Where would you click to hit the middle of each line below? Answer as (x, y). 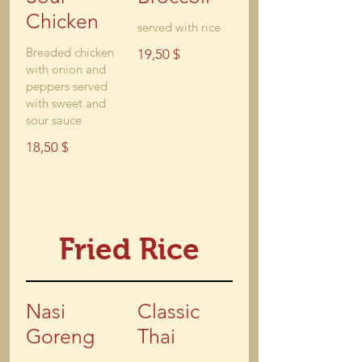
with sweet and (66, 103)
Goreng (60, 336)
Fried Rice (129, 249)
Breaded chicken (70, 52)
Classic (168, 311)
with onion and (66, 69)
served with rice (179, 27)
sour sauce (54, 120)
